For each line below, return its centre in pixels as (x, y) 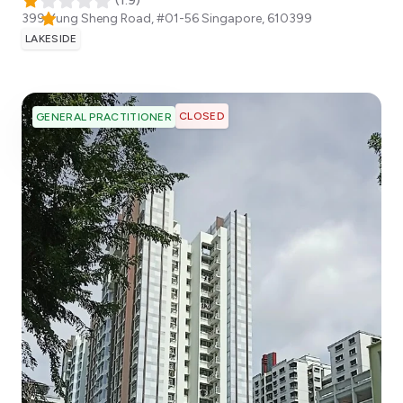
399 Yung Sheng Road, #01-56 (110, 19)
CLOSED (202, 116)
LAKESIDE (51, 39)
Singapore (232, 19)
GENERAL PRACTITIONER (104, 117)
